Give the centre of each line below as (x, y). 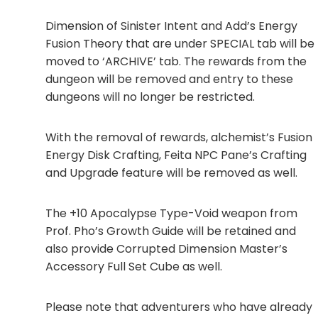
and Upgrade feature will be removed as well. (171, 173)
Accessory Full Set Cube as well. (134, 267)
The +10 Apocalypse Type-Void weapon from (171, 214)
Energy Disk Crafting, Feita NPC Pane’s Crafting (176, 155)
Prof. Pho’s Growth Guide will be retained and (171, 231)
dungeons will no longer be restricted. (150, 97)
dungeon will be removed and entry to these (169, 79)
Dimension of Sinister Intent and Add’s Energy (171, 26)
